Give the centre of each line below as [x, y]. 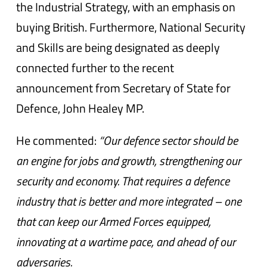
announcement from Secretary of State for [124, 88]
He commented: [58, 140]
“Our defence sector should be [169, 140]
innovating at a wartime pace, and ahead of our [126, 242]
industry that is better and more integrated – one [129, 201]
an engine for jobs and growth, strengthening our [129, 161]
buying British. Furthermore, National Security [131, 27]
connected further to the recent [95, 68]
